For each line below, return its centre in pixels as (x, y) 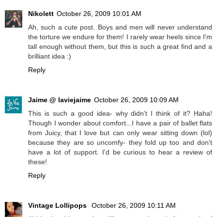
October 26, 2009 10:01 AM (99, 14)
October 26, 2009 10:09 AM (136, 100)
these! (38, 162)
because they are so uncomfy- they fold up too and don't (120, 143)
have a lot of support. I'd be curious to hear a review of (120, 152)
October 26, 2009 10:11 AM (134, 205)
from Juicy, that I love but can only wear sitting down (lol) (120, 133)
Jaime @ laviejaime (60, 100)
